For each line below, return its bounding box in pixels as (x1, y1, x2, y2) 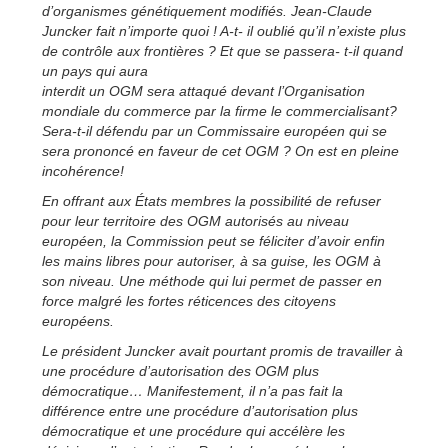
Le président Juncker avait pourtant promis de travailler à (42, 342, 403, 359)
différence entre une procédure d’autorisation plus (42, 402, 358, 419)
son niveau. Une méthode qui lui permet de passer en (42, 272, 382, 289)
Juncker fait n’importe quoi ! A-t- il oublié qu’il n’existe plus (42, 22, 406, 39)
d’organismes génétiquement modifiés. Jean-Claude (42, 2, 372, 19)
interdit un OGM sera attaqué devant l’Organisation (42, 82, 365, 99)
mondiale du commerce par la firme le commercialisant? (42, 102, 397, 119)
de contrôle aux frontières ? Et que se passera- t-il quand (42, 42, 403, 59)
